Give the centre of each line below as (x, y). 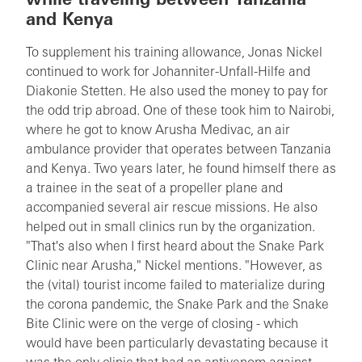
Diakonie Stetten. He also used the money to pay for (177, 92)
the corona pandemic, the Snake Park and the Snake (177, 305)
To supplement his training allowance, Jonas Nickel (174, 53)
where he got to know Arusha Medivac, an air (158, 130)
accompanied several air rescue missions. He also (172, 208)
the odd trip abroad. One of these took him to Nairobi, (180, 111)
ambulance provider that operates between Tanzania (179, 150)
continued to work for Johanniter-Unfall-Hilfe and (168, 72)
